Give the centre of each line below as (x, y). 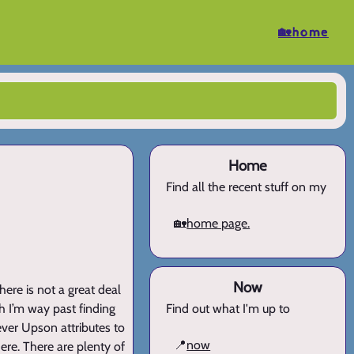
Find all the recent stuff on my (247, 187)
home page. (218, 224)
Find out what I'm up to (228, 309)
